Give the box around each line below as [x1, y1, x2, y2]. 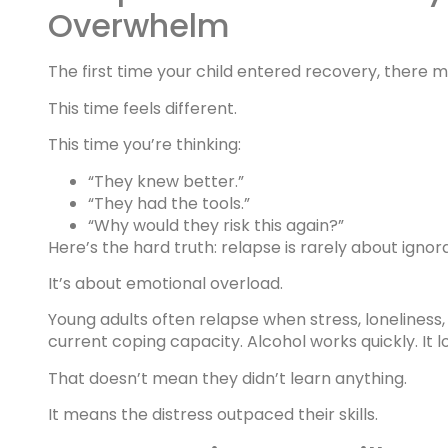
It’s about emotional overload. [48, 271, 283, 295]
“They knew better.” [88, 169, 244, 193]
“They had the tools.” [88, 191, 250, 215]
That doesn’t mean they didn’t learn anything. [48, 366, 407, 390]
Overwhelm [48, 3, 230, 49]
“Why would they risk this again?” [88, 213, 344, 237]
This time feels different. [48, 96, 237, 120]
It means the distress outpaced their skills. [48, 403, 378, 427]
